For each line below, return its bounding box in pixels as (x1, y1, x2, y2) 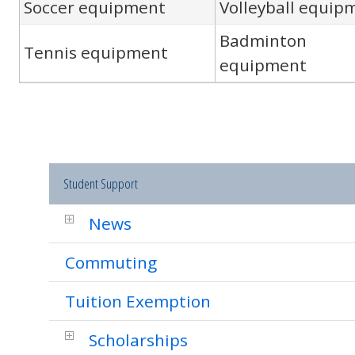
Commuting (64, 251, 157, 273)
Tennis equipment (24, 41, 168, 63)
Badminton (219, 29, 307, 52)
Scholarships (88, 329, 188, 351)
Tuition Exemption (64, 290, 211, 312)
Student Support (63, 174, 138, 193)
